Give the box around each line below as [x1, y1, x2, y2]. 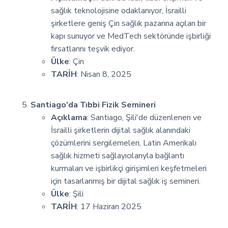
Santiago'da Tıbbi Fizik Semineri [31, 99, 156, 110]
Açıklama [51, 111, 87, 123]
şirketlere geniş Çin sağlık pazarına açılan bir [51, 17, 206, 29]
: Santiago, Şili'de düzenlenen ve [87, 111, 202, 123]
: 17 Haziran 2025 [77, 201, 141, 212]
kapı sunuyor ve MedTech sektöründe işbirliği [51, 30, 211, 42]
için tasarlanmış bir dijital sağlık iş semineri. [51, 175, 201, 187]
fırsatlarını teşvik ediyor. [51, 43, 135, 54]
